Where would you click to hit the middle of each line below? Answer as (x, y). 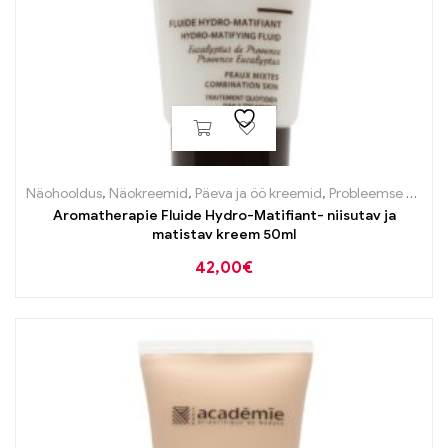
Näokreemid (148, 193)
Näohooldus (64, 193)
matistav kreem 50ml (224, 234)
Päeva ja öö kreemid (258, 193)
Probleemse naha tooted (367, 193)
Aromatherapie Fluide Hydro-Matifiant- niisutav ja (224, 215)
